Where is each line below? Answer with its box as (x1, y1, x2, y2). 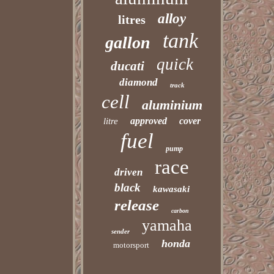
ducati (110, 59, 144, 73)
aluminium (141, 97, 202, 113)
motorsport (113, 240, 150, 250)
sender (111, 228, 130, 235)
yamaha (142, 217, 193, 234)
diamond (119, 76, 158, 88)
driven (114, 166, 143, 178)
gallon (105, 33, 151, 52)
